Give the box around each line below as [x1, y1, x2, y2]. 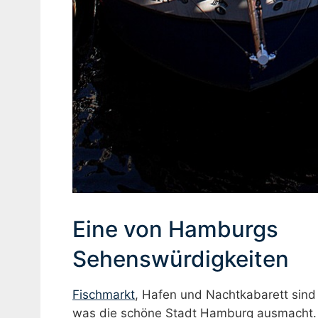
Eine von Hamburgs [72, 216, 278, 243]
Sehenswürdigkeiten [72, 246, 289, 273]
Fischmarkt [72, 287, 135, 302]
